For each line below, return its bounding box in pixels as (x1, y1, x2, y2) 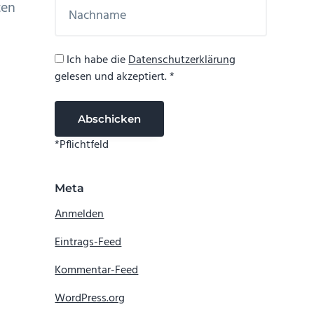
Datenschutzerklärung (128, 51, 236, 70)
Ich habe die (64, 51, 129, 70)
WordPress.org (55, 289, 125, 308)
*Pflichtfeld (55, 136, 109, 155)
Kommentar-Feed (55, 261, 139, 280)
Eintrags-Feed (55, 233, 122, 252)
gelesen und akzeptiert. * (55, 68, 175, 87)
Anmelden (55, 205, 104, 224)
